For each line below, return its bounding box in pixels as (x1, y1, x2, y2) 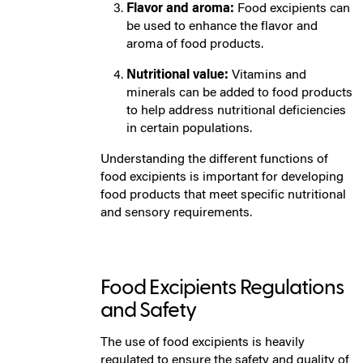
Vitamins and (232, 68, 306, 82)
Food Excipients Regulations (100, 276, 344, 298)
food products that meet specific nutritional (100, 188, 346, 202)
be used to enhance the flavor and (126, 19, 318, 33)
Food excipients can (237, 2, 350, 15)
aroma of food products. (126, 37, 263, 51)
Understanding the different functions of (100, 152, 328, 166)
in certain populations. (126, 122, 252, 135)
